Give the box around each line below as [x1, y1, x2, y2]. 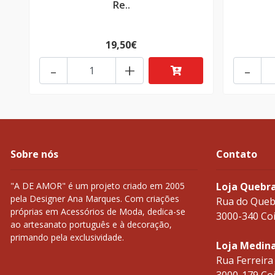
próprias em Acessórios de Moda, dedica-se [10, 206, 185, 218]
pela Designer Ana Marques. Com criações [10, 193, 179, 205]
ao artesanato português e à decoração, [10, 219, 172, 231]
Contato [216, 147, 257, 161]
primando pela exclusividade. [10, 231, 124, 244]
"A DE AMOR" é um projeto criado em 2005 [10, 180, 185, 192]
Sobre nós [10, 147, 58, 161]
